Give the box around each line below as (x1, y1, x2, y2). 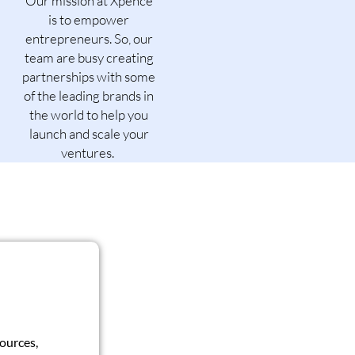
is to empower (48, 10, 129, 28)
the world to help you (29, 105, 148, 123)
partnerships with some (22, 67, 155, 85)
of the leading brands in (24, 86, 154, 104)
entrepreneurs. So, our (25, 29, 153, 47)
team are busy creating (24, 48, 154, 66)
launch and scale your (29, 124, 149, 142)
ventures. (61, 143, 116, 161)
